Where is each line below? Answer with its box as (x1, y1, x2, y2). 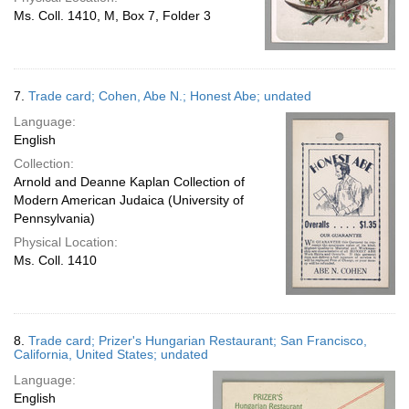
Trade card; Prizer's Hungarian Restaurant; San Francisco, (28, 333, 367, 348)
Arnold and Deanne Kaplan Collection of (14, 174, 245, 189)
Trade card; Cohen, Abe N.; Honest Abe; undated (28, 89, 311, 103)
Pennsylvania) (14, 211, 95, 225)
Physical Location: (14, 235, 118, 249)
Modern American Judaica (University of (14, 193, 244, 207)
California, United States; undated (14, 347, 208, 362)
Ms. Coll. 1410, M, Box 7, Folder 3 (14, 8, 211, 23)
